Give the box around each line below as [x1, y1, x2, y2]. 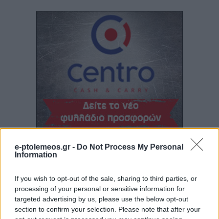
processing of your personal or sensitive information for [15, 185, 185, 193]
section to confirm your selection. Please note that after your [15, 205, 200, 213]
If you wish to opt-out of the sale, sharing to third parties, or [15, 175, 197, 182]
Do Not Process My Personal [77, 143, 183, 151]
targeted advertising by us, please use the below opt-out [15, 195, 188, 203]
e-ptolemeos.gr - [15, 143, 77, 151]
